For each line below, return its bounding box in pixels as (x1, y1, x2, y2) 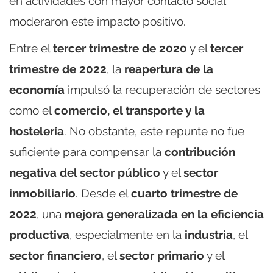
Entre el (9, 41, 53, 55)
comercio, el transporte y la (54, 103, 205, 117)
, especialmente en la (69, 227, 185, 241)
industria (185, 227, 233, 241)
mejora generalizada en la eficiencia (65, 207, 264, 221)
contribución (165, 144, 235, 158)
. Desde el (76, 186, 131, 200)
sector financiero (9, 248, 102, 262)
